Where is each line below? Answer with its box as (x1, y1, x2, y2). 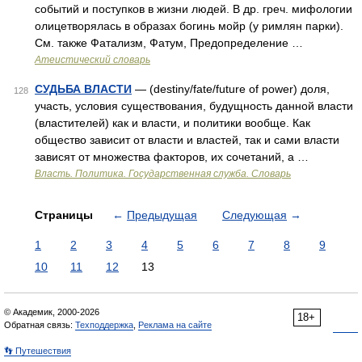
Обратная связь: (4, 320, 75, 330)
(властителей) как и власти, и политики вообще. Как (35, 116, 310, 129)
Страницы (35, 208, 96, 221)
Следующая (222, 208, 287, 221)
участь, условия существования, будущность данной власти (35, 99, 353, 112)
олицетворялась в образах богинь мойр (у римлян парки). (35, 19, 343, 32)
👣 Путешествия (4, 346, 71, 356)
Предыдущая (127, 208, 197, 221)
